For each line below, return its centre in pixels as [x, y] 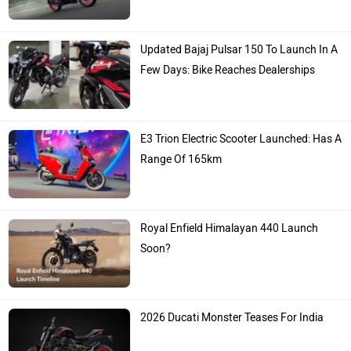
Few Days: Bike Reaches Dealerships [228, 70]
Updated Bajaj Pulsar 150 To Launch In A [239, 49]
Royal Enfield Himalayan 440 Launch [230, 228]
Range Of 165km [181, 159]
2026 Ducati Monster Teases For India [232, 318]
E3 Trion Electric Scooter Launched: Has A [241, 139]
